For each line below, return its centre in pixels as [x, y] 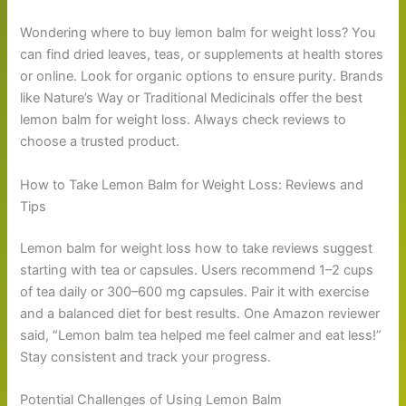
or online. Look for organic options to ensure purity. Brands [202, 77]
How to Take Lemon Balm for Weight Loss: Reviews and [192, 184]
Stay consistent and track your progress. [146, 357]
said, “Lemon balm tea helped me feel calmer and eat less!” [201, 335]
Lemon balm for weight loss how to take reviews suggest [197, 248]
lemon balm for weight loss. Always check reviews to [184, 120]
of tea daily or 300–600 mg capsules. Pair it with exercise [195, 291]
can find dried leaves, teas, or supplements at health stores [202, 55]
